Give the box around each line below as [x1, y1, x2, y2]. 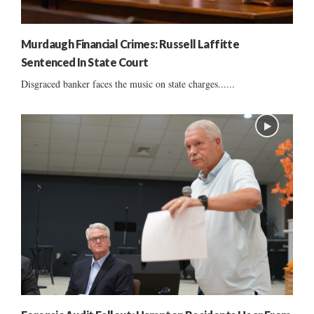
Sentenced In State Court [21, 55, 149, 69]
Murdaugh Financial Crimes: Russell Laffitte [21, 36, 240, 50]
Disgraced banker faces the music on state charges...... [21, 76, 235, 90]
